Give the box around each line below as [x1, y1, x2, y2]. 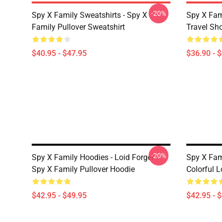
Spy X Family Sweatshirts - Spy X [32, 10, 147, 20]
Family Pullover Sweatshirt [32, 22, 125, 32]
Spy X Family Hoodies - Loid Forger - [32, 153, 158, 162]
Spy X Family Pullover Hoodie [32, 165, 135, 174]
